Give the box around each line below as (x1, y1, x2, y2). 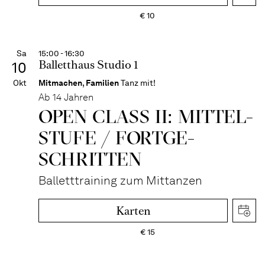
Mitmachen (38, 77, 82, 88)
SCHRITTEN (38, 147, 142, 170)
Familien (86, 77, 119, 88)
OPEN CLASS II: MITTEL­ (38, 105, 254, 128)
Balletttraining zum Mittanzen (38, 173, 202, 188)
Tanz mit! (121, 77, 156, 88)
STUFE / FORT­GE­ (38, 126, 195, 149)
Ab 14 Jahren (38, 92, 93, 103)
